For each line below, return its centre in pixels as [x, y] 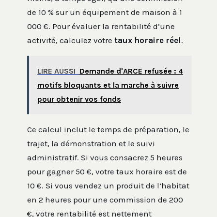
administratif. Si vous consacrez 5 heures [105, 157]
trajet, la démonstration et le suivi [91, 143]
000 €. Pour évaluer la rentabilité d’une [101, 26]
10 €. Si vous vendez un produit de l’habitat [108, 185]
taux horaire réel [148, 40]
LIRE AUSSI [56, 71]
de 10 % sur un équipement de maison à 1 [105, 12]
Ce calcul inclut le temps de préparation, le [108, 129]
